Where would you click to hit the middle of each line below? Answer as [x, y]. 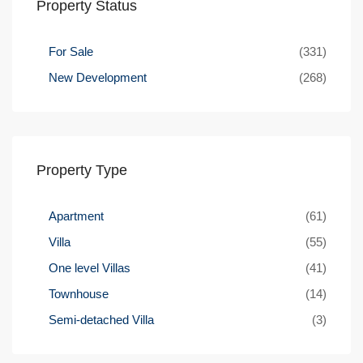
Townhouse [79, 293]
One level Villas [90, 267]
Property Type [82, 170]
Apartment [76, 216]
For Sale [71, 51]
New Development [98, 77]
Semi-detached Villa [101, 319]
